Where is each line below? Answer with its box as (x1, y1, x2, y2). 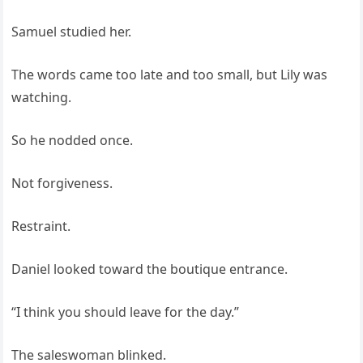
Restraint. (11, 217, 71, 236)
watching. (11, 88, 72, 107)
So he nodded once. (11, 131, 134, 150)
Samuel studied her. (11, 23, 132, 41)
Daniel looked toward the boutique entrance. (11, 260, 288, 279)
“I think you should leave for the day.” (11, 303, 240, 322)
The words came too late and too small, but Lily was (11, 66, 328, 84)
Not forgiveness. (11, 174, 113, 193)
